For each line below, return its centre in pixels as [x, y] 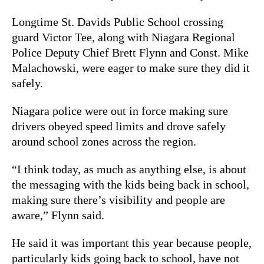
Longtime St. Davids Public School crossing [118, 22]
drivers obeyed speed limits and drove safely [119, 126]
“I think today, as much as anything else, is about [129, 169]
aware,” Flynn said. [58, 215]
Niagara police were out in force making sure [120, 110]
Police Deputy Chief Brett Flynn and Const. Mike [130, 52]
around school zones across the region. [104, 141]
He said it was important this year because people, [132, 242]
